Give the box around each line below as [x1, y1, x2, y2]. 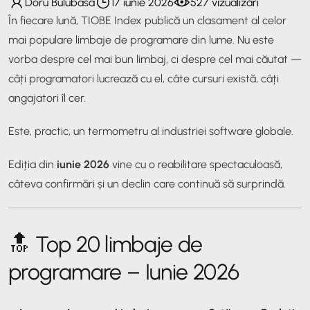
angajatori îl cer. [8, 91, 86, 104]
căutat [256, 52, 288, 66]
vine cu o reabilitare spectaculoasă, [109, 157, 282, 171]
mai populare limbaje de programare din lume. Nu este [8, 33, 274, 46]
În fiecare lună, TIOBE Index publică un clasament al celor [8, 13, 286, 27]
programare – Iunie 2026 [8, 258, 239, 285]
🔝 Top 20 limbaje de [8, 230, 203, 257]
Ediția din [8, 157, 57, 171]
